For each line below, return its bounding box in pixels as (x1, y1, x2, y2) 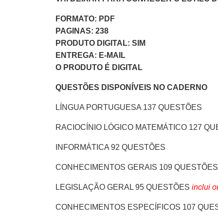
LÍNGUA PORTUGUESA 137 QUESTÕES (55, 103, 202, 111)
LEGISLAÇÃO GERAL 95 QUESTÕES (55, 182, 192, 191)
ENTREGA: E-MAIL (55, 51, 126, 59)
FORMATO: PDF (55, 14, 115, 23)
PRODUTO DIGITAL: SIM (55, 38, 145, 47)
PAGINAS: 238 (55, 26, 109, 35)
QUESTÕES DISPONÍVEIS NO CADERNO (55, 83, 207, 91)
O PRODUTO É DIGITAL (55, 63, 143, 72)
